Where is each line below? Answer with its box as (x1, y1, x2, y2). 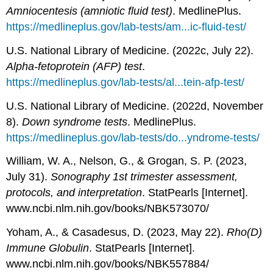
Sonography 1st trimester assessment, (51, 171, 238, 183)
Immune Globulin (6, 242, 90, 255)
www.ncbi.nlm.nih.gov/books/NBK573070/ (6, 202, 210, 215)
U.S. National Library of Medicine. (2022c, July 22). (6, 44, 254, 57)
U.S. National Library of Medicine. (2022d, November (6, 99, 264, 112)
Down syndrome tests (22, 115, 128, 128)
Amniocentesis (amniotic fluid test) (6, 5, 173, 18)
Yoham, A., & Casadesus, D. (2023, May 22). (6, 226, 227, 239)
